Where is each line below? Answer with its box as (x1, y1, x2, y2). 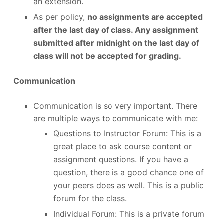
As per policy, (33, 11, 87, 22)
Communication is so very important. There (33, 100, 197, 111)
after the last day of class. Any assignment (33, 24, 198, 35)
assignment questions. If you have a (53, 154, 188, 165)
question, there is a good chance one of (53, 167, 204, 178)
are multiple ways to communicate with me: (33, 113, 200, 123)
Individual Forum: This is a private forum (53, 209, 204, 219)
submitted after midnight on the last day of (33, 37, 199, 48)
